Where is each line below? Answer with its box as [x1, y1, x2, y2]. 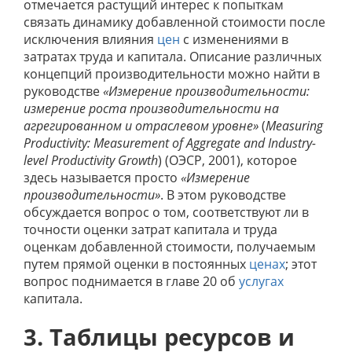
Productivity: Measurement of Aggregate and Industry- [24, 134, 316, 152]
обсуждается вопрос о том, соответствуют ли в [24, 203, 309, 221]
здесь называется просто [24, 169, 181, 186]
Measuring [266, 117, 323, 134]
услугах [239, 273, 284, 290]
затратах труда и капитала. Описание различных [24, 48, 321, 65]
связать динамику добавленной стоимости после [24, 13, 325, 31]
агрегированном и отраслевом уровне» [24, 117, 258, 134]
